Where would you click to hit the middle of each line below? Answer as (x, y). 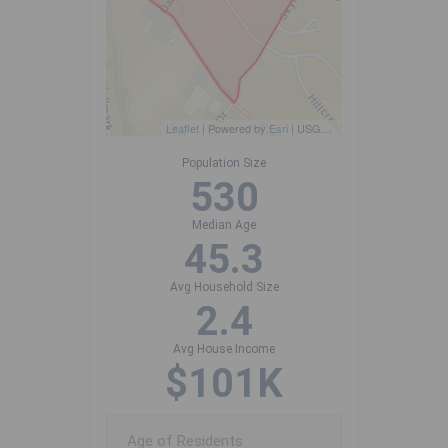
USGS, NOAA (309, 128)
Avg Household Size (224, 287)
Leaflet (182, 128)
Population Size (224, 163)
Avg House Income (224, 349)
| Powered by (234, 128)
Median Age (224, 225)
